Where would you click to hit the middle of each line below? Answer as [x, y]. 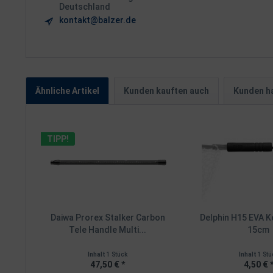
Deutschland [85, 7]
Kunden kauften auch [166, 91]
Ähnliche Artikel [67, 91]
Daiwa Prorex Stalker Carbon [108, 218]
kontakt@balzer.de [97, 20]
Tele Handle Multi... [108, 230]
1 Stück [117, 254]
